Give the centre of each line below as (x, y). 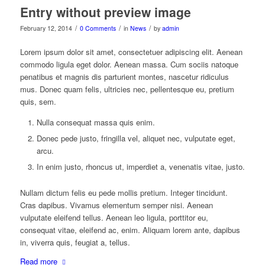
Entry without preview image (105, 12)
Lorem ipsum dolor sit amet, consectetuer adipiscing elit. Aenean (131, 51)
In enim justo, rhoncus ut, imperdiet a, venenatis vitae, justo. (140, 166)
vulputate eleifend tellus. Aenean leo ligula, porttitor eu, (114, 217)
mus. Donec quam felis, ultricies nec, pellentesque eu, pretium (127, 89)
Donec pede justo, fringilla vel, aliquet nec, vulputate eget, (136, 138)
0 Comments (98, 28)
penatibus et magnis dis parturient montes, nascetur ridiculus (124, 76)
